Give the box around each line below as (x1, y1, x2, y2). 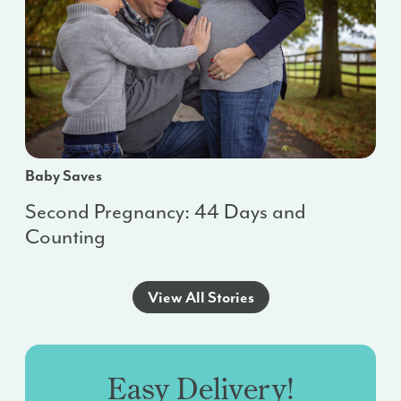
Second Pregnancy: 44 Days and (25, 199, 306, 226)
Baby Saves (25, 166, 102, 186)
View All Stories (147, 287, 254, 308)
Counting (25, 224, 106, 251)
